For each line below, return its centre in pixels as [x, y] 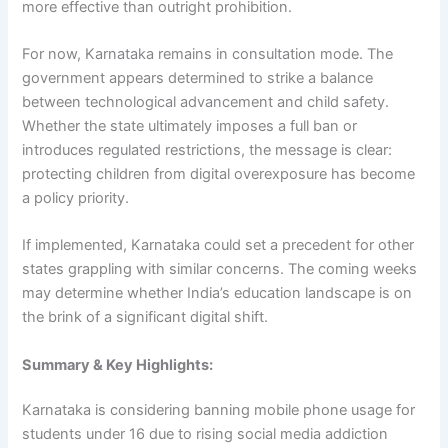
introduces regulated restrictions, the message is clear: [207, 149]
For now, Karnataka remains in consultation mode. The [208, 53]
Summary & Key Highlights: [118, 364]
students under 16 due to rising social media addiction [205, 434]
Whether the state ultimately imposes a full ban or [190, 125]
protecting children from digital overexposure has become [219, 173]
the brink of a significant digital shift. [145, 317]
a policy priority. [76, 197]
